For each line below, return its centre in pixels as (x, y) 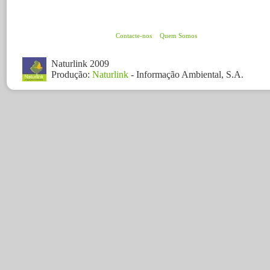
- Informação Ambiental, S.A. (186, 74)
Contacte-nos (134, 36)
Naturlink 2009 (80, 64)
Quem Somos (178, 36)
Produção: (72, 74)
